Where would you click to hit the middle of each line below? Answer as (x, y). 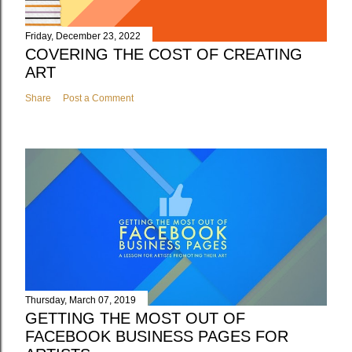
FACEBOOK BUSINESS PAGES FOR (157, 337)
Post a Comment (98, 98)
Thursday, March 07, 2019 (81, 301)
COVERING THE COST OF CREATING (164, 54)
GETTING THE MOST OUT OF (135, 319)
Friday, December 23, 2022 (83, 36)
